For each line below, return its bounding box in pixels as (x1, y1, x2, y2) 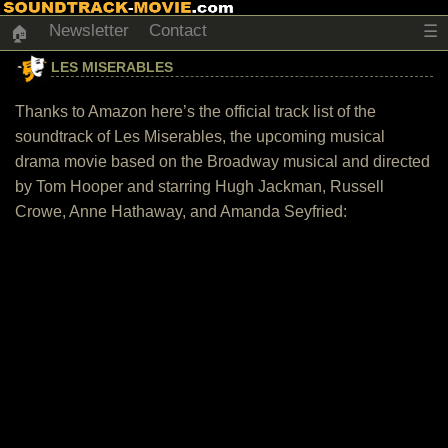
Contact (149, 21, 207, 40)
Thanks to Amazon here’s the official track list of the (15, 103, 376, 120)
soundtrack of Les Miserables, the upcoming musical (15, 128, 385, 145)
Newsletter (49, 21, 129, 40)
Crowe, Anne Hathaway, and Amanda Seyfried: (15, 203, 347, 220)
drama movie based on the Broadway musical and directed (15, 153, 430, 170)
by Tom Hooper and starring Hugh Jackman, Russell (15, 178, 384, 195)
